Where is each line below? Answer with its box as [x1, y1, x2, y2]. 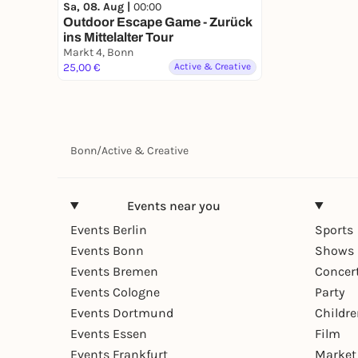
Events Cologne [70, 284, 160, 300]
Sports [315, 221, 353, 237]
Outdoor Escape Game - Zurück [63, 14, 253, 29]
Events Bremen [70, 263, 158, 279]
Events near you [126, 197, 221, 213]
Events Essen [70, 325, 147, 341]
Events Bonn [70, 242, 144, 258]
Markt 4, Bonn [63, 45, 133, 59]
